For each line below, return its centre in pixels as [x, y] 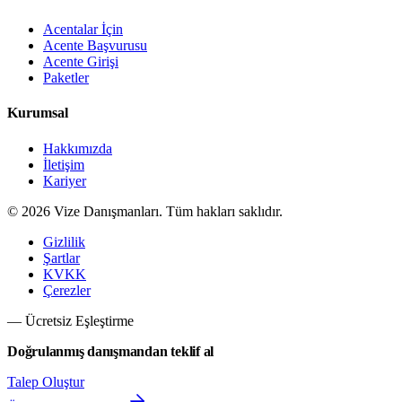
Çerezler [67, 290]
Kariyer [65, 180]
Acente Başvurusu [95, 46]
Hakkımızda [78, 148]
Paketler [66, 78]
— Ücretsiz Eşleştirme [70, 320]
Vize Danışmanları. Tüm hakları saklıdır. [166, 211]
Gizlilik [64, 241]
